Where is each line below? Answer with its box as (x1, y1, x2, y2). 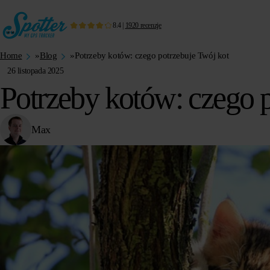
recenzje (140, 20, 162, 30)
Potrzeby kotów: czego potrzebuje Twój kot (75, 51, 229, 60)
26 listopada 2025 (7, 66, 64, 75)
